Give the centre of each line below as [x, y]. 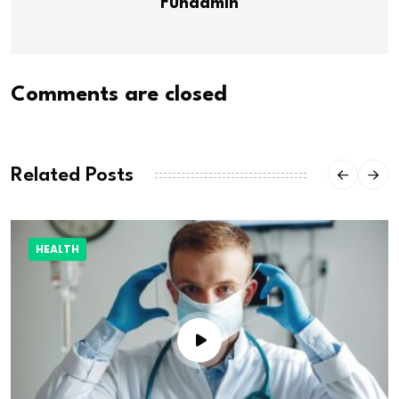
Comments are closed [119, 96]
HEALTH [57, 249]
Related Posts [72, 175]
